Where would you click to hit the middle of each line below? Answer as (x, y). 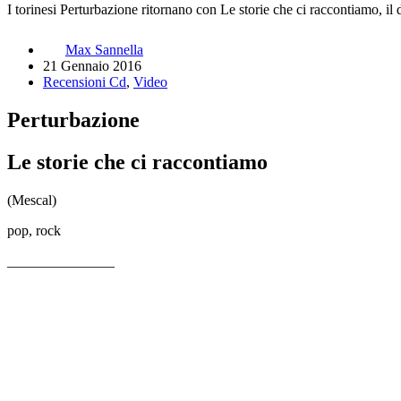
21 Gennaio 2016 (92, 65)
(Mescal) (32, 200)
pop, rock (34, 230)
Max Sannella (104, 49)
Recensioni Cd (85, 81)
